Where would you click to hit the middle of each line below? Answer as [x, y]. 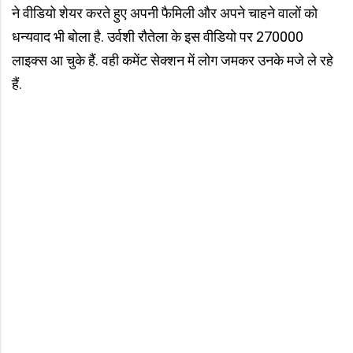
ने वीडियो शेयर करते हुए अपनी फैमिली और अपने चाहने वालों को [165, 13]
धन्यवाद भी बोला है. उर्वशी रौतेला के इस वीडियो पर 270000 [158, 36]
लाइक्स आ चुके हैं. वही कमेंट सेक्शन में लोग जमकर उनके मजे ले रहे [173, 60]
